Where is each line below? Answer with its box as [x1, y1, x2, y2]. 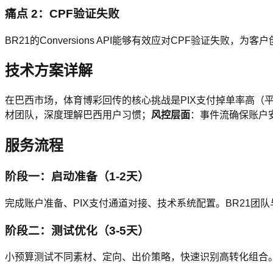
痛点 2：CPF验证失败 [5, 7, 119, 20]
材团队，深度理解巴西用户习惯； [5, 110, 151, 121]
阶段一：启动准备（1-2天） [5, 170, 149, 183]
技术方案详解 [5, 62, 93, 79]
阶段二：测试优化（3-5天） [5, 224, 149, 237]
